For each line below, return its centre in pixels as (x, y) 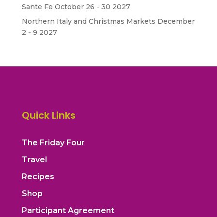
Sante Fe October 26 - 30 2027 (76, 7)
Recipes (38, 177)
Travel (34, 160)
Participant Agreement (68, 210)
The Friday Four (53, 143)
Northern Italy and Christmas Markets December (108, 21)
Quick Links (48, 115)
